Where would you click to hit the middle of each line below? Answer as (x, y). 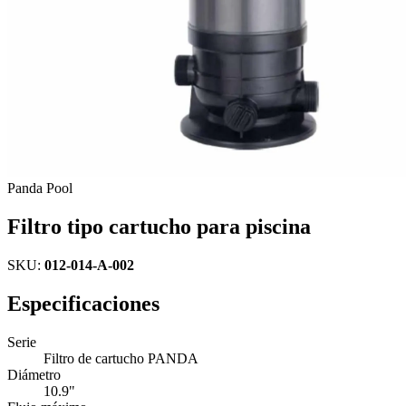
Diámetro (34, 374)
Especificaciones (83, 303)
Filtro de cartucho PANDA (121, 358)
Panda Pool (40, 188)
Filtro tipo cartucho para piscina (159, 226)
